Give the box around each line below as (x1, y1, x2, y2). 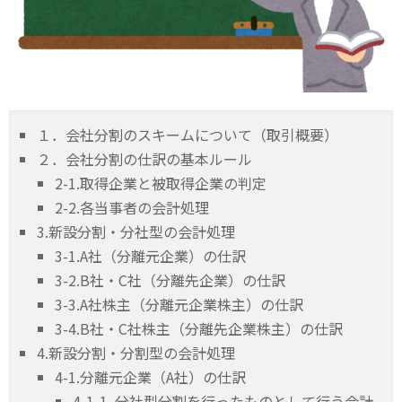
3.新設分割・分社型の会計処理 (37, 221, 235, 243)
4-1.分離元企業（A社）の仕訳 (55, 366, 246, 389)
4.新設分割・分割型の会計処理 (37, 342, 235, 364)
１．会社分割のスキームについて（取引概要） (37, 124, 338, 146)
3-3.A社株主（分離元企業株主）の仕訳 (55, 293, 303, 316)
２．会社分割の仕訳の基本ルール (37, 148, 252, 170)
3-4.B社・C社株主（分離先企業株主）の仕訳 (55, 318, 343, 340)
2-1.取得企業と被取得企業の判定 (55, 172, 267, 195)
